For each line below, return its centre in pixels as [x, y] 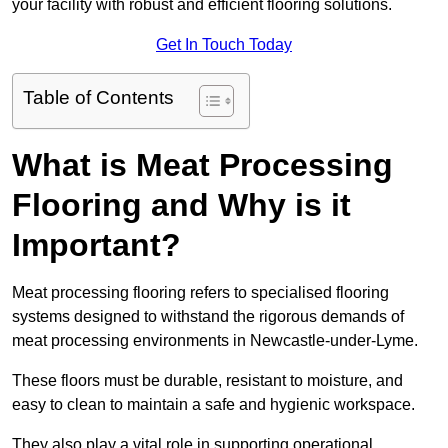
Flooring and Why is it [181, 205]
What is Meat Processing [202, 165]
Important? [96, 245]
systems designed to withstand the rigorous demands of [208, 317]
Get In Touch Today [224, 45]
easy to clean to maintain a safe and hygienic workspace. [215, 405]
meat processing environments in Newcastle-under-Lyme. [215, 341]
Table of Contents [98, 98]
